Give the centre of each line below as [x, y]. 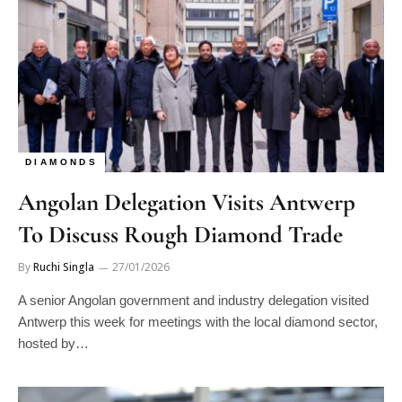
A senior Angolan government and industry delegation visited [193, 300]
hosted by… [53, 343]
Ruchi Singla [64, 267]
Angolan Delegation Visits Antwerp [187, 202]
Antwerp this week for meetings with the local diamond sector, [198, 321]
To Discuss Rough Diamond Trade [180, 234]
